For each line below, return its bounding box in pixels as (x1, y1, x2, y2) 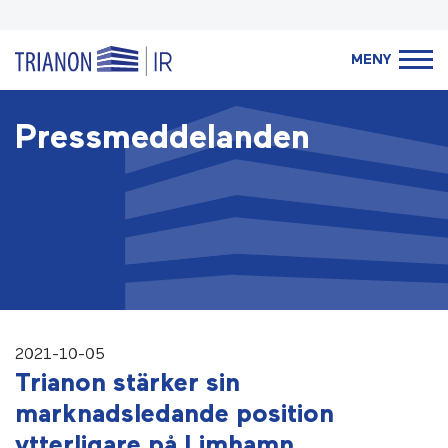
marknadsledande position (15, 402, 334, 428)
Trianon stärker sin (15, 371, 240, 397)
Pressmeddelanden (15, 122, 310, 155)
